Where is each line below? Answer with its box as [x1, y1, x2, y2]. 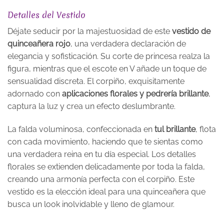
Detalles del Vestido [7, 9, 85, 21]
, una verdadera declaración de [70, 39, 186, 49]
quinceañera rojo [7, 39, 70, 49]
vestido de [172, 26, 210, 36]
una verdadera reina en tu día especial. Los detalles [7, 149, 196, 159]
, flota [195, 124, 216, 134]
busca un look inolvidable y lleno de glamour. [7, 199, 174, 209]
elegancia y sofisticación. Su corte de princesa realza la [7, 51, 210, 61]
